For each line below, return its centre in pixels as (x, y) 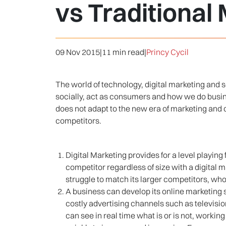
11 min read (123, 52)
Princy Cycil (167, 52)
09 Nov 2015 (77, 52)
